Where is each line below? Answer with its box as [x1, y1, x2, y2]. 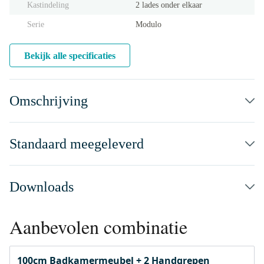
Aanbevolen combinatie [9, 214, 187, 239]
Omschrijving [9, 93, 88, 108]
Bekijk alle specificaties [24, 51, 115, 61]
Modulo [136, 20, 161, 29]
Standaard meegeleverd [9, 136, 144, 151]
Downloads [9, 179, 74, 194]
